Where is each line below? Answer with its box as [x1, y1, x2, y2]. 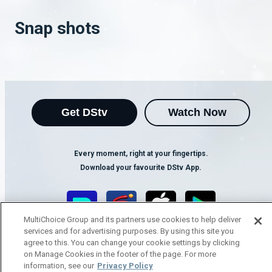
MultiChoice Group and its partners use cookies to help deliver [23, 215, 241, 224]
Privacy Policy [97, 261, 153, 270]
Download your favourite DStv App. [80, 163, 202, 172]
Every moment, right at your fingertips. [73, 149, 208, 158]
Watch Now [168, 106, 226, 118]
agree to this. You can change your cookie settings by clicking [23, 238, 240, 247]
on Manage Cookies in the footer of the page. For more [23, 250, 216, 259]
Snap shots [15, 18, 100, 39]
